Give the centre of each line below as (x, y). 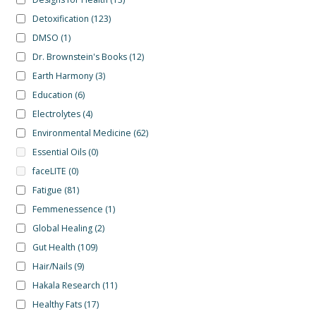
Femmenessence (67, 209)
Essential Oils (59, 152)
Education (52, 95)
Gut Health (54, 248)
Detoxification (60, 19)
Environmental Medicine (81, 133)
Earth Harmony (62, 76)
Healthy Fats (57, 305)
